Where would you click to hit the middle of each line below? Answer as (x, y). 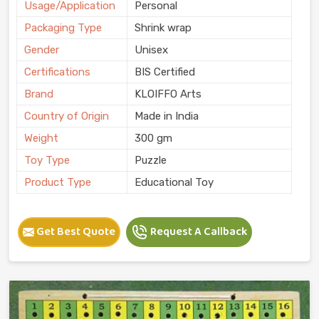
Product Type (58, 182)
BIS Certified (165, 72)
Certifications (57, 72)
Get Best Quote (75, 231)
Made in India (167, 116)
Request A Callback (198, 231)
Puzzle (151, 160)
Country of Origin (67, 116)
